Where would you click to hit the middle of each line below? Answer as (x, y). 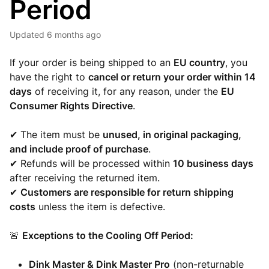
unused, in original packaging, (172, 134)
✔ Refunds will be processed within (91, 163)
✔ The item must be (56, 134)
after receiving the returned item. (85, 178)
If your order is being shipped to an (92, 62)
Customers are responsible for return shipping (127, 192)
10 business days (213, 163)
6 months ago (74, 35)
